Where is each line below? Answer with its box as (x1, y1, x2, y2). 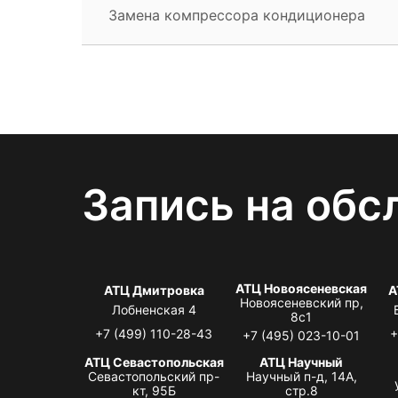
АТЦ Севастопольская (84, 354, 224, 370)
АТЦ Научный (259, 354, 344, 370)
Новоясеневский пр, (239, 294, 363, 310)
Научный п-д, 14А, (245, 368, 357, 384)
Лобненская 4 (111, 301, 196, 317)
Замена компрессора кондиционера (108, 5, 365, 24)
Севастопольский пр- (88, 368, 220, 384)
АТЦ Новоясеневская (235, 280, 368, 296)
